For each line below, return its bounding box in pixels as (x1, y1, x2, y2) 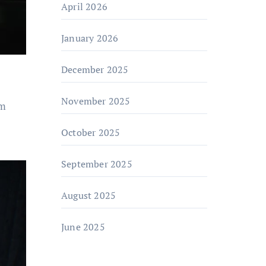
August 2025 (61, 189, 116, 202)
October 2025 (61, 126, 121, 139)
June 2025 (61, 220, 105, 233)
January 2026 (61, 31, 119, 45)
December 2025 (61, 63, 129, 76)
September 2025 (61, 157, 132, 170)
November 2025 (61, 94, 131, 107)
